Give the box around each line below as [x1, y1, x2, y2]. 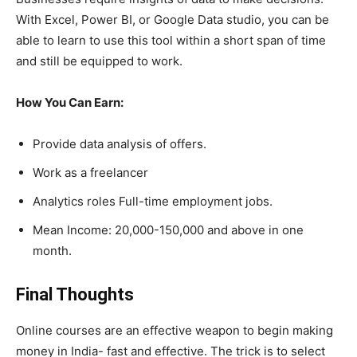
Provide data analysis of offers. [33, 136, 206, 152]
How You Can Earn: [16, 95, 124, 111]
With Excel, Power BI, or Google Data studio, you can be [16, 12, 329, 28]
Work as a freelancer [33, 165, 148, 181]
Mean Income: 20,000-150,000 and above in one [33, 222, 304, 238]
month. [33, 243, 72, 259]
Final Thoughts [16, 284, 134, 305]
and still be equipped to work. [16, 53, 182, 69]
